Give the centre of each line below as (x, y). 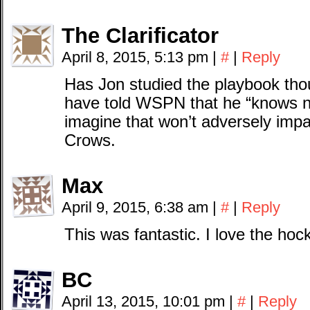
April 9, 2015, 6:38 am (137, 207)
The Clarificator (140, 36)
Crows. (90, 140)
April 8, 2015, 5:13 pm (137, 57)
